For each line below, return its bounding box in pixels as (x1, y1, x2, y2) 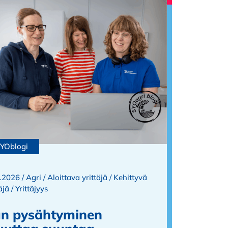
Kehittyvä (113, 173, 147, 183)
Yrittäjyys (15, 184, 48, 194)
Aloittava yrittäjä (47, 173, 107, 183)
